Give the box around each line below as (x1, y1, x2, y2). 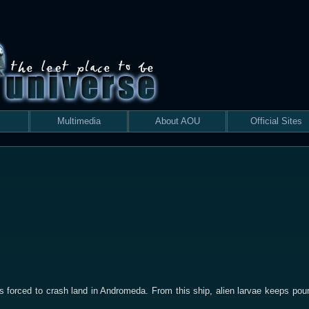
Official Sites (250, 116, 302, 126)
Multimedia (57, 116, 101, 126)
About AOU (154, 116, 200, 126)
